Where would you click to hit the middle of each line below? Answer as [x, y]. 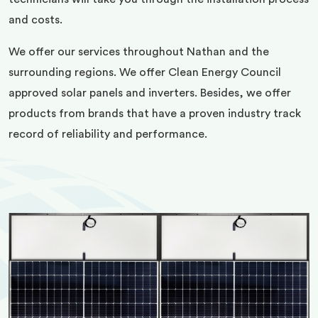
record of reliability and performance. [108, 134]
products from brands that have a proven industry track [155, 114]
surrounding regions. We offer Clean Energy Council [145, 72]
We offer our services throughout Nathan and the [139, 52]
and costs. [35, 20]
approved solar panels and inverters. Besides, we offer [150, 93]
